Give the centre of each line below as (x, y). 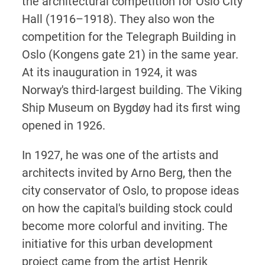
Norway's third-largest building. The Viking (132, 90)
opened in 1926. (63, 125)
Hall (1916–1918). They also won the (118, 19)
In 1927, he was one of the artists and (120, 155)
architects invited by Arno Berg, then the (127, 172)
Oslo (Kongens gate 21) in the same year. (130, 54)
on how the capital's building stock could (127, 208)
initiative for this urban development (117, 243)
